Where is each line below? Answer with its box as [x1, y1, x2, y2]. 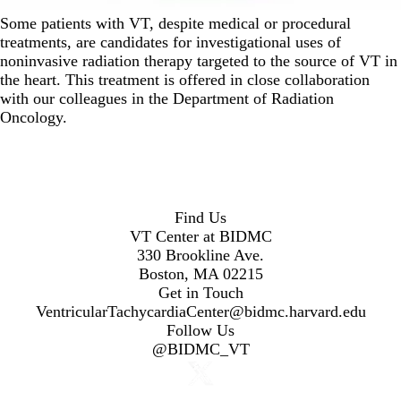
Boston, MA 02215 [138, 264, 263, 283]
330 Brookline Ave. [137, 245, 264, 264]
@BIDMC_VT [151, 339, 250, 358]
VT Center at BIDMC [129, 226, 272, 245]
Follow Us [166, 320, 235, 339]
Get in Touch [158, 283, 243, 302]
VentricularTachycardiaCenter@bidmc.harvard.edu [35, 302, 366, 320]
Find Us [175, 208, 226, 226]
